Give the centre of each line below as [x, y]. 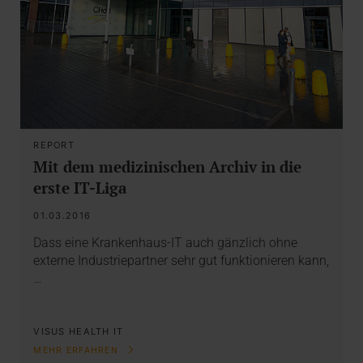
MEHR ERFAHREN [78, 351]
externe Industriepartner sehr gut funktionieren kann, [181, 261]
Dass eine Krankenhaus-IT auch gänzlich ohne [166, 243]
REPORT [54, 145]
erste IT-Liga [81, 187]
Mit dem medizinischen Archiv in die [168, 166]
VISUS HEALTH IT [79, 332]
